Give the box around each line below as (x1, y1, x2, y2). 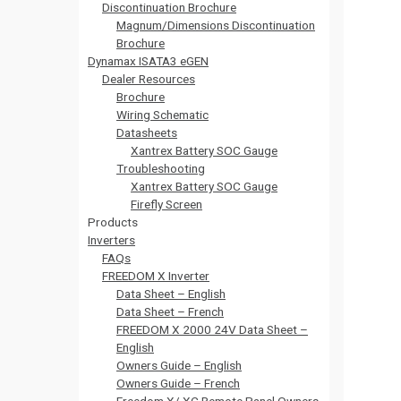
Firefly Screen (131, 197, 202, 211)
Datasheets (116, 125, 177, 140)
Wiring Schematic (116, 107, 209, 122)
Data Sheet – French (116, 304, 224, 319)
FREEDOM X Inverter (102, 269, 209, 283)
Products (88, 215, 138, 229)
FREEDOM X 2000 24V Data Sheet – (116, 322, 308, 337)
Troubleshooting (116, 161, 205, 175)
